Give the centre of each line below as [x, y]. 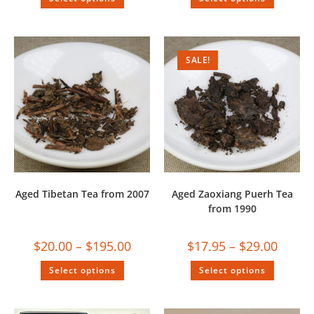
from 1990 [232, 208]
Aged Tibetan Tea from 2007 [82, 193]
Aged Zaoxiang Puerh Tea [232, 193]
